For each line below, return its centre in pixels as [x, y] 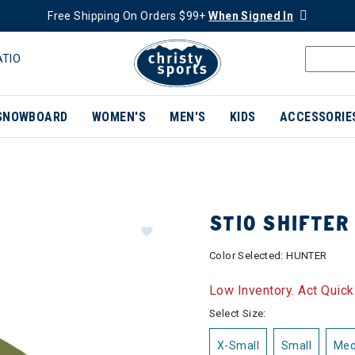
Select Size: [238, 313]
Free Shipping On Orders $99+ [128, 16]
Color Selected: [248, 256]
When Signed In [251, 16]
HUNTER [307, 256]
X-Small [238, 345]
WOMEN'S [119, 117]
